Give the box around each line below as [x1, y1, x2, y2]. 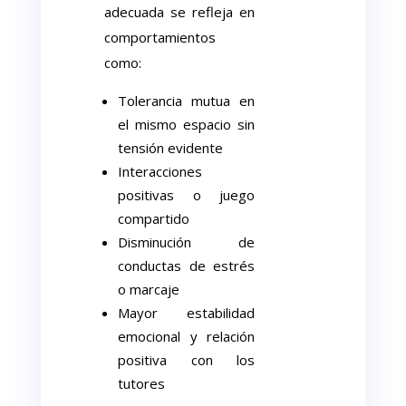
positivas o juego [118, 186, 255, 204]
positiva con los [118, 351, 255, 369]
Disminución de [118, 233, 255, 251]
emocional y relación [118, 327, 255, 345]
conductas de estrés [118, 256, 255, 275]
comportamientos [104, 28, 217, 46]
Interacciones [118, 162, 203, 180]
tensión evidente [118, 139, 224, 157]
